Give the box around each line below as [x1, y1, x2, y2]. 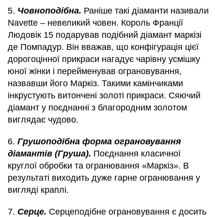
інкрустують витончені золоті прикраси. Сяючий [8, 91, 201, 101]
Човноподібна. [17, 6, 84, 16]
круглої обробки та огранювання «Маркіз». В [8, 161, 189, 171]
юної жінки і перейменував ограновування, [8, 66, 182, 77]
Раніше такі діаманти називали [84, 6, 209, 16]
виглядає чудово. [8, 115, 78, 125]
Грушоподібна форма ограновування [17, 137, 181, 147]
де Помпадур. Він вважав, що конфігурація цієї [8, 42, 199, 52]
